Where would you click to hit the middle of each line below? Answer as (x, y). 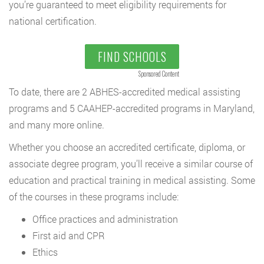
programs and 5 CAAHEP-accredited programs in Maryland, (132, 108)
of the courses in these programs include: (94, 197)
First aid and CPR (69, 236)
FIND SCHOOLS (132, 57)
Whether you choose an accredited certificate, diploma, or (127, 147)
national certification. (53, 21)
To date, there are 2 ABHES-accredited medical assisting (125, 92)
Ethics (45, 252)
